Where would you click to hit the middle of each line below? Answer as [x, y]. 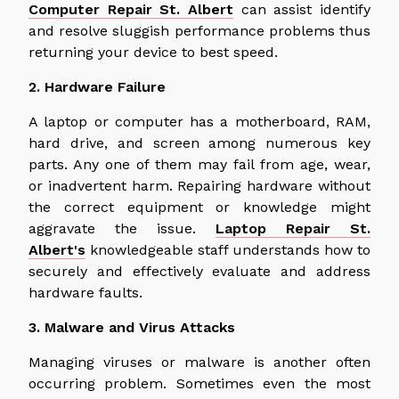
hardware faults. [85, 292]
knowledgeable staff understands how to [228, 249]
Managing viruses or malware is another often [199, 362]
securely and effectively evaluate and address [199, 271]
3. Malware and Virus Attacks [132, 327]
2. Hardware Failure [97, 86]
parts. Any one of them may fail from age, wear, [199, 164]
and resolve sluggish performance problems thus [199, 30]
